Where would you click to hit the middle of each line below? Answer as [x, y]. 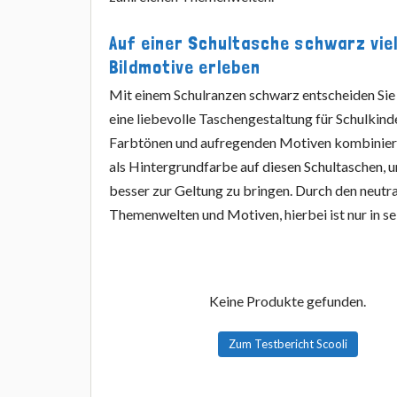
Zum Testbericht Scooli [288, 343]
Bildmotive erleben [185, 67]
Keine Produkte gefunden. [288, 300]
